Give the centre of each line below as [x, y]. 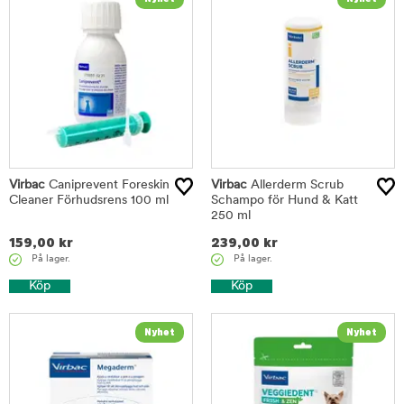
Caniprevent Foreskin [107, 185]
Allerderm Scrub [295, 185]
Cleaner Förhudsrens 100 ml [89, 200]
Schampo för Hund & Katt [285, 200]
